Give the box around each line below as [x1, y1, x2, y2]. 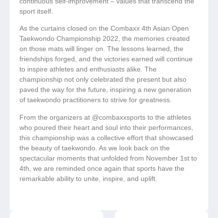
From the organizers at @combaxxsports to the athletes [19, 113, 191, 121]
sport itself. [19, 7, 53, 15]
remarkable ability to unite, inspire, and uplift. [19, 174, 157, 182]
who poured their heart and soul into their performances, [19, 123, 193, 131]
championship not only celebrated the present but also [19, 75, 186, 84]
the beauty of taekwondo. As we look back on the [19, 144, 170, 152]
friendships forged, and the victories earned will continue [19, 55, 193, 63]
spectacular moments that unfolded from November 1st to [19, 154, 197, 162]
